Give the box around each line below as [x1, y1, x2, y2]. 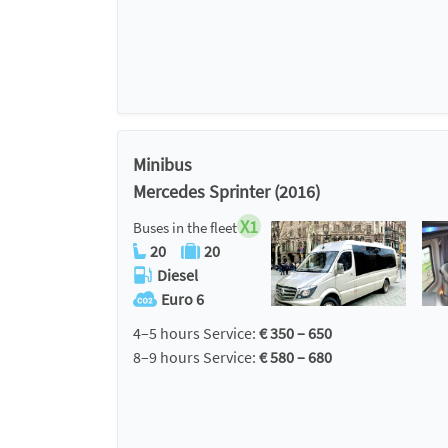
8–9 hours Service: [133, 347, 259, 367]
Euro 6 [161, 289, 204, 309]
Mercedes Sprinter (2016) [133, 180, 320, 203]
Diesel [157, 265, 198, 285]
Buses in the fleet [133, 218, 237, 237]
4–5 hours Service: [133, 323, 259, 343]
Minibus [133, 153, 192, 176]
